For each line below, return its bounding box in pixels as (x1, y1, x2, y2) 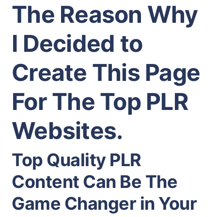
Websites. (12, 116, 123, 145)
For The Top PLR (12, 87, 188, 116)
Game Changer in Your (12, 193, 197, 214)
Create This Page (12, 58, 200, 87)
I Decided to (12, 29, 142, 58)
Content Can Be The (12, 171, 177, 192)
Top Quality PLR (12, 149, 141, 170)
